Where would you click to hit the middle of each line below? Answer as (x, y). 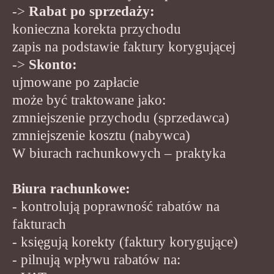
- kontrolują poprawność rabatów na (116, 206)
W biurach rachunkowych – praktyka (119, 153)
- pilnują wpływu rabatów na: (96, 259)
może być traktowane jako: (89, 100)
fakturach (39, 224)
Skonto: (53, 64)
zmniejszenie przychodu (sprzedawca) (121, 117)
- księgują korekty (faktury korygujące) (125, 242)
